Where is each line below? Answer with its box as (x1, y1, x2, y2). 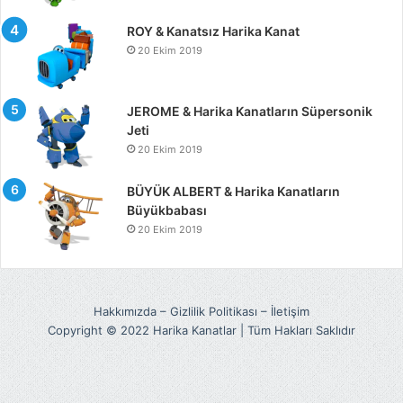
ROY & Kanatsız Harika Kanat (127, 22, 300, 39)
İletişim (271, 303, 309, 318)
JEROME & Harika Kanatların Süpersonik (127, 103, 372, 119)
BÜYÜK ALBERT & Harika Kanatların (127, 183, 340, 199)
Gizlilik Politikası (170, 303, 257, 318)
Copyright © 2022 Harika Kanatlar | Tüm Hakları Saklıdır (48, 322, 355, 337)
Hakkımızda (94, 303, 157, 318)
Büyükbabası (127, 201, 207, 218)
